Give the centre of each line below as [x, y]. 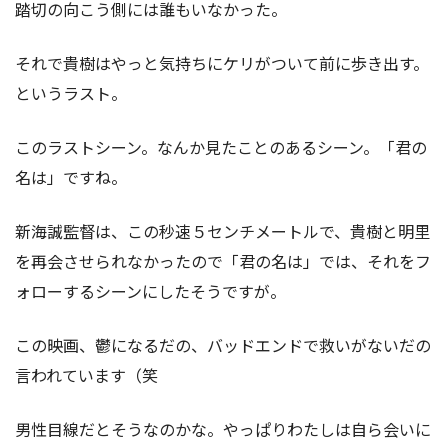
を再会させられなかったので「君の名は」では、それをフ [223, 261]
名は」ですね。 [71, 177]
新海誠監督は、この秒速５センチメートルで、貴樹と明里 [222, 231]
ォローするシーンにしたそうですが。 [150, 291]
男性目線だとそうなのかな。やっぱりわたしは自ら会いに [223, 429]
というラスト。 [71, 93]
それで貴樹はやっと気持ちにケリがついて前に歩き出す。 [222, 63]
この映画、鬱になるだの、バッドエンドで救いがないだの [223, 345]
